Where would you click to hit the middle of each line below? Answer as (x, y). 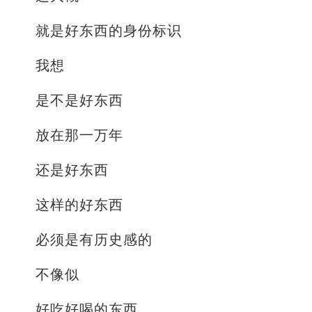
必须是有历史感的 (94, 240)
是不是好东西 (79, 101)
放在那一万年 (79, 135)
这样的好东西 (79, 205)
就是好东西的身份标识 (109, 31)
